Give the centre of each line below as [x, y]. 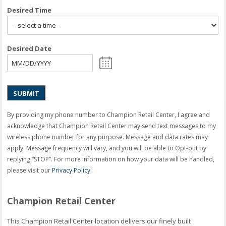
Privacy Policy [71, 170]
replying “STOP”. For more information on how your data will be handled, [111, 159]
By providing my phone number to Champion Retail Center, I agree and [109, 115]
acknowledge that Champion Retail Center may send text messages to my [112, 126]
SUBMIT [26, 93]
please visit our [30, 170]
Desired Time [30, 10]
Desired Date [30, 48]
